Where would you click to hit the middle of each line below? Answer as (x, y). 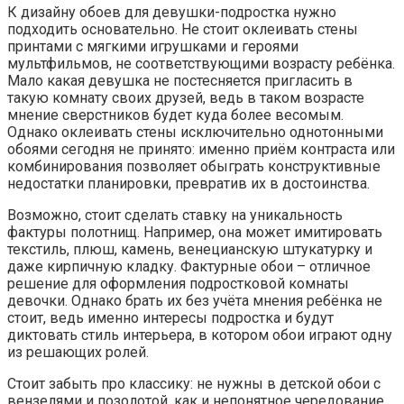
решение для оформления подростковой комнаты (178, 284)
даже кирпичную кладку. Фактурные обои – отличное (189, 267)
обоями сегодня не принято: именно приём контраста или (201, 150)
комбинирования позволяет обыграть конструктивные (194, 167)
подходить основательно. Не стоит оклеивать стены (183, 30)
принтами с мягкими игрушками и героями (153, 47)
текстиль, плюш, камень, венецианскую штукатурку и (190, 250)
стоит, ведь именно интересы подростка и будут (170, 318)
